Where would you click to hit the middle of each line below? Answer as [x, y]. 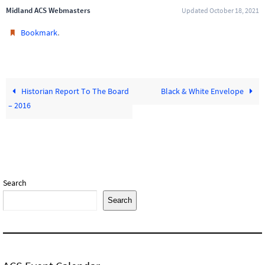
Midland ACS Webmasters [48, 10]
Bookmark [39, 32]
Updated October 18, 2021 [220, 10]
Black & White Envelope [203, 91]
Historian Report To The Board [75, 91]
